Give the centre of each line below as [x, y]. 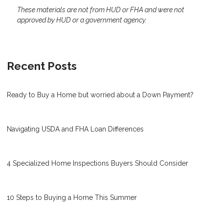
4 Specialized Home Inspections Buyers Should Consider [98, 164]
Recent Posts [42, 66]
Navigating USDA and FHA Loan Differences [75, 129]
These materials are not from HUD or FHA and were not [101, 10]
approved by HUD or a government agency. [82, 20]
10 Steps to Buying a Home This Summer [72, 198]
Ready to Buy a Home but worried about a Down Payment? [100, 95]
